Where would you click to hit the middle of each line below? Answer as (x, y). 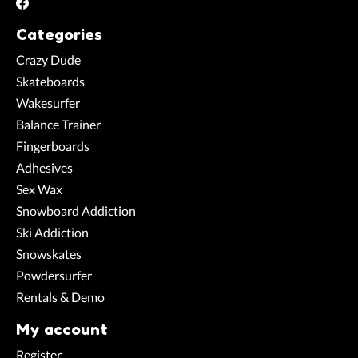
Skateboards (50, 82)
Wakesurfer (48, 103)
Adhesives (44, 168)
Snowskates (49, 254)
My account (62, 330)
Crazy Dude (48, 60)
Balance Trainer (58, 125)
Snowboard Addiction (76, 211)
